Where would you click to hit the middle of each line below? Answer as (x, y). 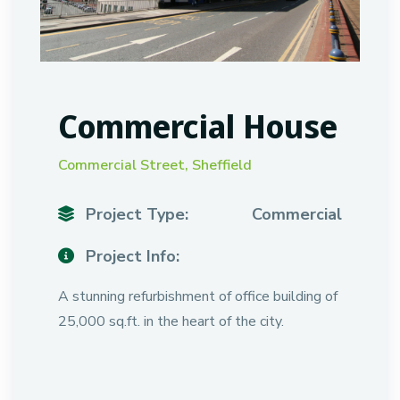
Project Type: (135, 214)
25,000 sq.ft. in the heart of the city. (171, 321)
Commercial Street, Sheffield (155, 165)
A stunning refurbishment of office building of (198, 296)
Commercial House (198, 126)
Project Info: (130, 256)
